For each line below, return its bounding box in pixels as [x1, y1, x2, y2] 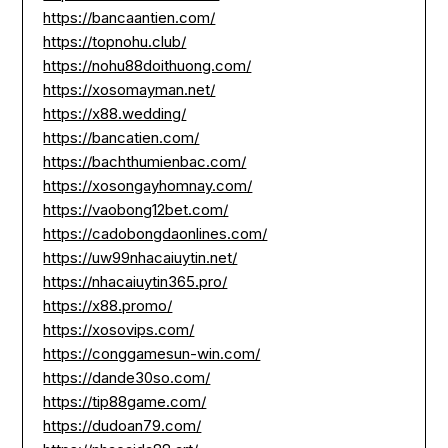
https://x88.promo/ [43, 295, 173, 315]
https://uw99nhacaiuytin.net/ [43, 247, 238, 267]
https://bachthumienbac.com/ [43, 151, 247, 171]
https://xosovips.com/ [43, 319, 195, 339]
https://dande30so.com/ [43, 367, 211, 387]
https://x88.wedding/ [43, 103, 187, 123]
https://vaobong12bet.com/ [43, 199, 229, 219]
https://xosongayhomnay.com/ [43, 175, 253, 195]
